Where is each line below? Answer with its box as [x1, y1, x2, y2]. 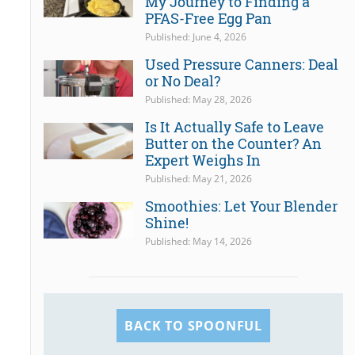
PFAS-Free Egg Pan [145, 9, 273, 29]
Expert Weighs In [145, 151, 261, 170]
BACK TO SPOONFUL [124, 317, 262, 335]
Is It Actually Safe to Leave [145, 117, 325, 137]
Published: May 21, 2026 [145, 172, 253, 186]
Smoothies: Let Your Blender [145, 197, 338, 216]
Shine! [145, 213, 189, 233]
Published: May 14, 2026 [145, 235, 253, 249]
